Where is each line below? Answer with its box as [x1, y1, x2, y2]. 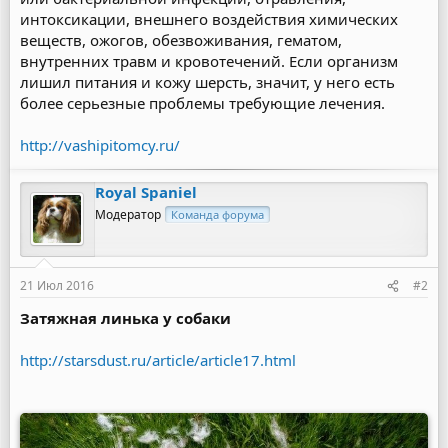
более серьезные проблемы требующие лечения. [20, 93, 385, 113]
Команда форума [171, 207, 264, 222]
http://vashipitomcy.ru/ [20, 135, 180, 155]
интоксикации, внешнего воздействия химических [20, 9, 398, 29]
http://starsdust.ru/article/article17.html [20, 350, 296, 370]
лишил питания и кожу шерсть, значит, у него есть [20, 72, 395, 92]
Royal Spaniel [95, 182, 197, 202]
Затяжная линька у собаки [20, 308, 231, 328]
